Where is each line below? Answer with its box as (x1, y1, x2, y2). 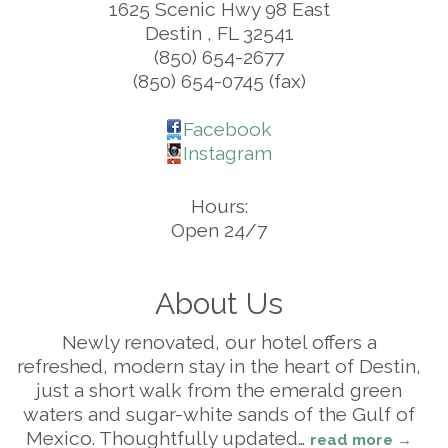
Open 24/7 (171, 219, 267, 242)
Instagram (182, 142, 272, 165)
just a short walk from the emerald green (36, 379, 402, 402)
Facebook (182, 118, 272, 141)
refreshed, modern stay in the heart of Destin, (17, 355, 421, 378)
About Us (155, 286, 283, 322)
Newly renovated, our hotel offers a (61, 331, 377, 354)
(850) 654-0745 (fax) (132, 70, 306, 92)
